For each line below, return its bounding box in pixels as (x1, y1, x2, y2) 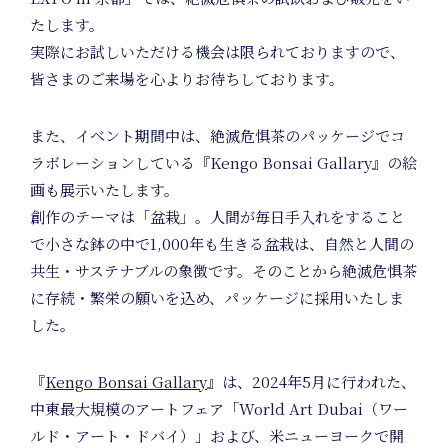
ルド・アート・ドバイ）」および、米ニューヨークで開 (30, 424, 404, 446)
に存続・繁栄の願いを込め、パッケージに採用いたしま (30, 286, 404, 308)
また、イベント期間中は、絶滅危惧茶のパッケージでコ (30, 124, 405, 146)
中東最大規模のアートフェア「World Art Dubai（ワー (30, 397, 408, 419)
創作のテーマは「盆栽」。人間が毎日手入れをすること (30, 205, 405, 227)
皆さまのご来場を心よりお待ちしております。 (30, 67, 344, 89)
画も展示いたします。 (30, 178, 179, 200)
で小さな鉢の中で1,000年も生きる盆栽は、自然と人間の (30, 232, 414, 254)
